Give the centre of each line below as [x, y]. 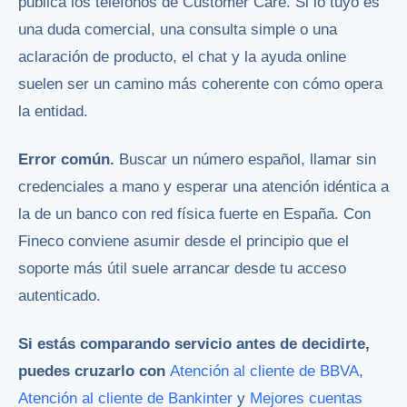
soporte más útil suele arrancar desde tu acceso [182, 269]
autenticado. [60, 296]
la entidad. [53, 112]
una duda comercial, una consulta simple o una [178, 30]
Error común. [69, 160]
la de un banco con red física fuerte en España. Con [194, 214]
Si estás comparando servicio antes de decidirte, [194, 344]
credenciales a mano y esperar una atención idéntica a [203, 187]
